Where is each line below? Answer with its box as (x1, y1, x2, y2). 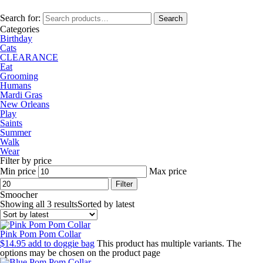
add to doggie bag (28, 238, 95, 248)
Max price (149, 166, 187, 176)
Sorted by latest (77, 199, 134, 209)
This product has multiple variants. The (97, 238, 241, 248)
